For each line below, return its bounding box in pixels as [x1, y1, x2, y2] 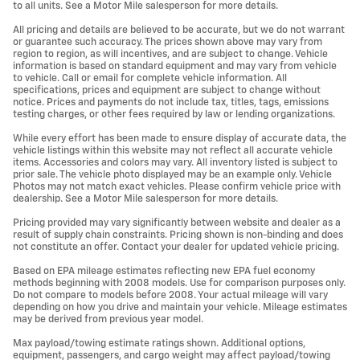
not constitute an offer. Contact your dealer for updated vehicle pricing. [13, 241, 339, 252]
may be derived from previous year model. [13, 313, 203, 325]
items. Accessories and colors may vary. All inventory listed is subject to [13, 157, 337, 168]
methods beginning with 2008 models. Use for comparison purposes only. [13, 277, 346, 288]
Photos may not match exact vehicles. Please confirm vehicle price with [13, 181, 341, 192]
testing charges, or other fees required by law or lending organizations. [13, 108, 335, 120]
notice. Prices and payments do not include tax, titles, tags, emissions [13, 96, 329, 108]
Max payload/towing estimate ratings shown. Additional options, [13, 337, 305, 349]
